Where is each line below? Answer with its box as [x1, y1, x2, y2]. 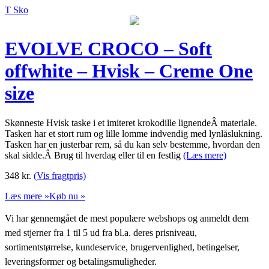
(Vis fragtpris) [34, 170, 86, 181]
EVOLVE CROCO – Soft [5, 38, 212, 60]
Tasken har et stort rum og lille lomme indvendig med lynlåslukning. [5, 128, 262, 139]
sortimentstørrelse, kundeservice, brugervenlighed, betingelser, [5, 241, 240, 252]
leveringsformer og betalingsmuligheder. [5, 256, 157, 267]
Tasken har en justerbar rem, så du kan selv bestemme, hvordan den [5, 139, 260, 150]
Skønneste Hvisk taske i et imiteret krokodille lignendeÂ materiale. [5, 117, 257, 128]
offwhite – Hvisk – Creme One [5, 60, 253, 82]
